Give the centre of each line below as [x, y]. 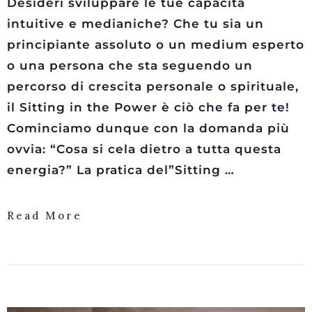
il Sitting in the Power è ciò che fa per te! [148, 107]
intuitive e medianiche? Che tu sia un [135, 24]
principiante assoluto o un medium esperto [156, 45]
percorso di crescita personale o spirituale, [153, 86]
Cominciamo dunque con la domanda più [148, 128]
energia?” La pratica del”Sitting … [121, 170]
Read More [45, 216]
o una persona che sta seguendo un [130, 65]
